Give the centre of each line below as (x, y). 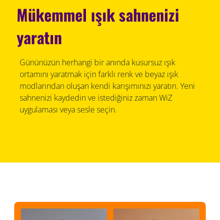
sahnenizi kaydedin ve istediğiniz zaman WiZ (96, 98)
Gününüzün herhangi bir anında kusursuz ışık (97, 63)
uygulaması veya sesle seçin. (68, 110)
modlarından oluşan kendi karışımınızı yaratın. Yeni (107, 86)
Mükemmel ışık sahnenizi (98, 15)
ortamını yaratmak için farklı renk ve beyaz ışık (99, 74)
